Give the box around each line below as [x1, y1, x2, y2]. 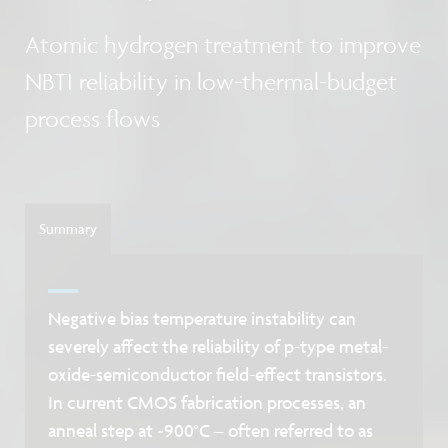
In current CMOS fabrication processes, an [48, 391, 367, 413]
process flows [25, 104, 160, 134]
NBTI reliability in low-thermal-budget [25, 67, 397, 97]
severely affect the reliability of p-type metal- [48, 335, 389, 357]
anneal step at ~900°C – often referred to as [48, 419, 374, 441]
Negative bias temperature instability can [48, 307, 357, 329]
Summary [39, 219, 98, 237]
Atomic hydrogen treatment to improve [25, 30, 421, 60]
